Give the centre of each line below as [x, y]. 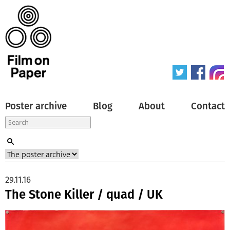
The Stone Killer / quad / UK [84, 194]
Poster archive [36, 106]
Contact [208, 106]
